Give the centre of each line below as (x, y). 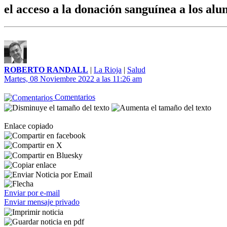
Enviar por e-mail (32, 193)
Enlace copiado (29, 126)
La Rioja (108, 70)
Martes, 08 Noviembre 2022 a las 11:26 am (73, 79)
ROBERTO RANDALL (46, 70)
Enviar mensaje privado (42, 202)
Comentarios (74, 97)
